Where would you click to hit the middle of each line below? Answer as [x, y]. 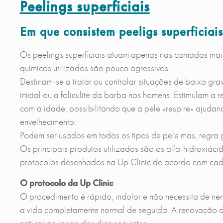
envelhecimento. [48, 122]
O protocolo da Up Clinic [66, 183]
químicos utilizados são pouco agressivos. [95, 68]
